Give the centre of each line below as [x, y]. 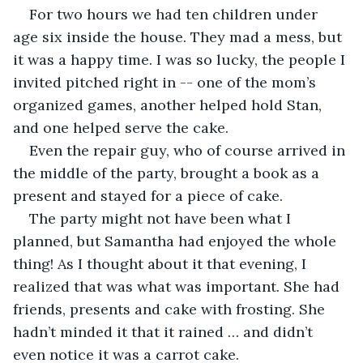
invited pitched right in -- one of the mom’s [167, 82]
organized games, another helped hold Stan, [169, 105]
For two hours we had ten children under [175, 14]
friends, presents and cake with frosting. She [171, 309]
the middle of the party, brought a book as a [168, 173]
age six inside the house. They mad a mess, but [179, 36]
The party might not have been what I [162, 218]
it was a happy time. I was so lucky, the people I [181, 59]
